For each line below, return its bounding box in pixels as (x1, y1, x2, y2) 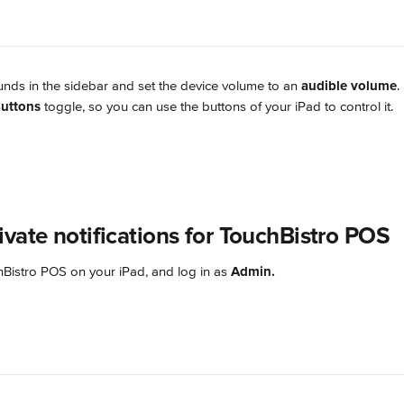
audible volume (301, 78, 397, 94)
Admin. (231, 263, 275, 280)
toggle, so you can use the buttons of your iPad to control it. (41, 98, 393, 115)
